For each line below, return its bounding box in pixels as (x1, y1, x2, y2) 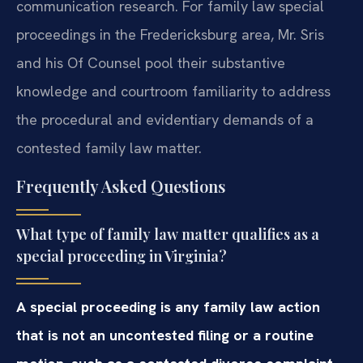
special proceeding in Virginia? (16, 246, 227, 266)
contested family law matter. (16, 139, 202, 158)
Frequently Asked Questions (16, 174, 225, 197)
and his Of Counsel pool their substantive (16, 53, 285, 73)
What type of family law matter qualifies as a (16, 224, 319, 244)
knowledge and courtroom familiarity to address (16, 82, 331, 101)
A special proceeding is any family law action (16, 297, 320, 316)
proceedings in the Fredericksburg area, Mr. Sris (16, 25, 324, 45)
